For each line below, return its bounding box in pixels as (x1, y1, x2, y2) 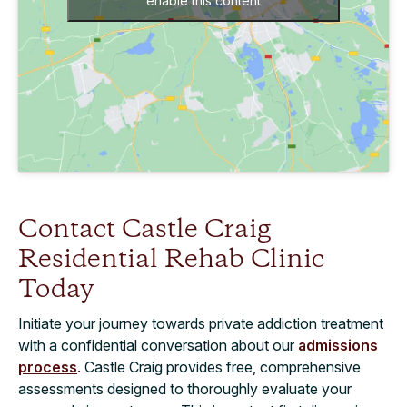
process (18, 357, 77, 376)
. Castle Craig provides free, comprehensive (77, 357, 361, 376)
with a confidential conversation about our (18, 335, 298, 354)
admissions (298, 335, 378, 354)
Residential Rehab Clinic (18, 242, 324, 278)
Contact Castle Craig (18, 212, 271, 248)
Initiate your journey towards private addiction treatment (18, 313, 383, 333)
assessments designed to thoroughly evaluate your (18, 379, 352, 398)
